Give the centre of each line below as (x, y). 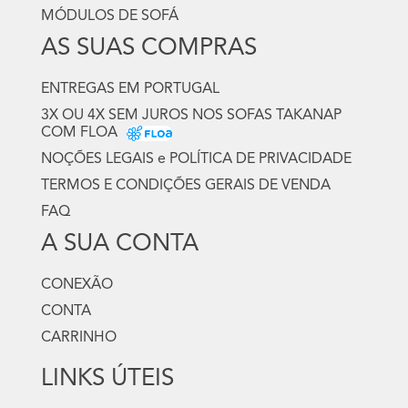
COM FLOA (79, 133)
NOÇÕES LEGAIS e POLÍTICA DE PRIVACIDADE (196, 159)
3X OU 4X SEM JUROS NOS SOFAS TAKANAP (191, 116)
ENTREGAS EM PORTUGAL (130, 89)
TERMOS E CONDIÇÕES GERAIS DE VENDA (186, 186)
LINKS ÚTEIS (107, 379)
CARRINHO (79, 338)
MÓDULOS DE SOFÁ (110, 16)
